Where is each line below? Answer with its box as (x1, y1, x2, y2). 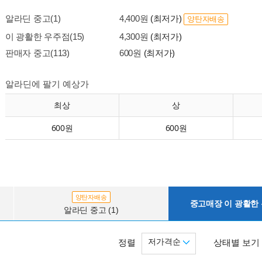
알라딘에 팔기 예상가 (5, 79, 89, 89)
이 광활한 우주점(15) (5, 32, 85, 42)
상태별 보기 (213, 237, 260, 247)
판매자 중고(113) (5, 48, 70, 58)
